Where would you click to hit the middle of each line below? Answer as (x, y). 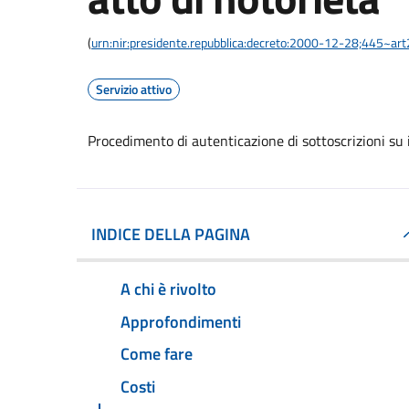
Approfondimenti (181, 321)
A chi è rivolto (168, 288)
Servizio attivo (134, 89)
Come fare (157, 354)
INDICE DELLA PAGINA (171, 234)
